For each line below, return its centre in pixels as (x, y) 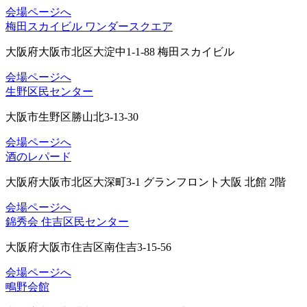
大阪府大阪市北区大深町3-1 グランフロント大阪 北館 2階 (146, 182)
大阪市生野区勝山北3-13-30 (72, 116)
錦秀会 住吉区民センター (67, 221)
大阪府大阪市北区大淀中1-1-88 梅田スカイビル (120, 51)
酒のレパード (38, 156)
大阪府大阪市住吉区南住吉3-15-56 (88, 247)
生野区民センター (49, 91)
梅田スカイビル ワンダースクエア (89, 26)
